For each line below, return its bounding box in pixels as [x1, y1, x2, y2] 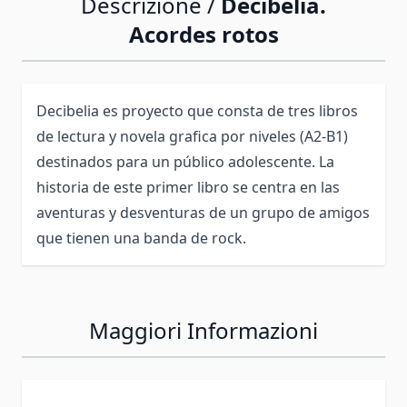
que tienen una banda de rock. [36, 227, 246, 248]
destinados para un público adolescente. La [36, 151, 334, 172]
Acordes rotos [128, 18, 279, 49]
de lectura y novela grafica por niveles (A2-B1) [36, 125, 348, 146]
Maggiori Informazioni [89, 314, 318, 345]
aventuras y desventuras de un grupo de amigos [36, 202, 370, 223]
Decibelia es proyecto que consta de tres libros [36, 100, 358, 121]
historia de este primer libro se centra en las [36, 176, 340, 197]
